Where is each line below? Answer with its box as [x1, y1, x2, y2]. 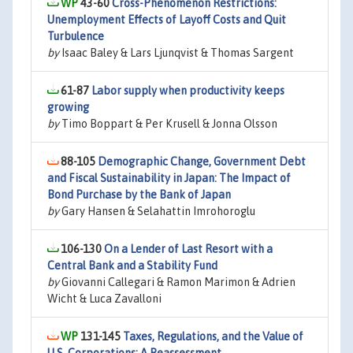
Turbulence [47, 30, 104, 43]
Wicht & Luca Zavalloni [47, 292, 162, 305]
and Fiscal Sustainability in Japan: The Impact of [47, 172, 291, 184]
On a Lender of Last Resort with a [104, 243, 273, 255]
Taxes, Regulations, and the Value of [123, 330, 303, 343]
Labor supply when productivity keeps [91, 84, 284, 97]
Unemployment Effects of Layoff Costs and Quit [47, 13, 286, 26]
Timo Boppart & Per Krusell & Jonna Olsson [59, 117, 277, 130]
